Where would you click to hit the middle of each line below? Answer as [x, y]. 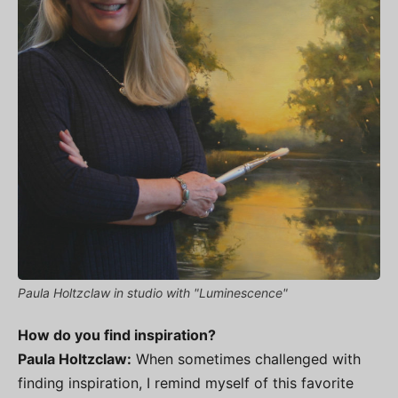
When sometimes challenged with [246, 358]
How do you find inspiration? [117, 334]
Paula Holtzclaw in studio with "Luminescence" [153, 292]
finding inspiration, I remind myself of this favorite [186, 382]
